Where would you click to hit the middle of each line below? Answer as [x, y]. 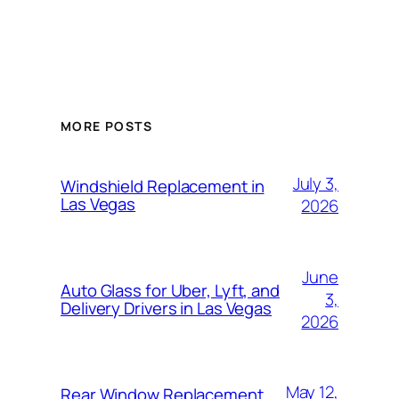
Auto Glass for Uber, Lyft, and [170, 291]
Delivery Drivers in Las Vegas [167, 309]
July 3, [315, 184]
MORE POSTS [106, 126]
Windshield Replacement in [163, 187]
